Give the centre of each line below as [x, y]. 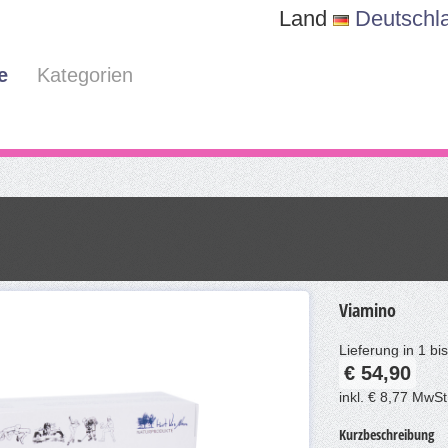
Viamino [367, 309]
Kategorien [85, 74]
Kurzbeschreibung [386, 434]
